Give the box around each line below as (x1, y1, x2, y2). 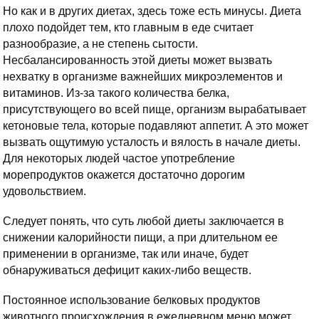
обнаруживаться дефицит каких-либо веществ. (3, 264, 251, 277)
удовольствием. (3, 185, 86, 198)
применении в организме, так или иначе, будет (3, 248, 249, 261)
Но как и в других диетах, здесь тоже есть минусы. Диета (3, 5, 301, 18)
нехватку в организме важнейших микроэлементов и (3, 70, 283, 83)
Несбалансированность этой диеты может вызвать (3, 54, 272, 67)
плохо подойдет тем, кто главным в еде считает (3, 21, 253, 34)
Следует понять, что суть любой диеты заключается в (3, 215, 284, 228)
